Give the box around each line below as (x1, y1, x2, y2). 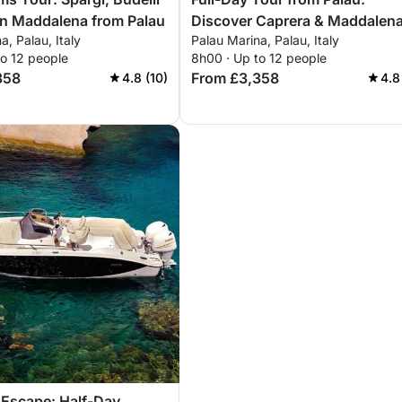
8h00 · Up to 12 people (191, 50, 327, 66)
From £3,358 (191, 69, 279, 87)
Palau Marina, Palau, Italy (191, 32, 339, 48)
